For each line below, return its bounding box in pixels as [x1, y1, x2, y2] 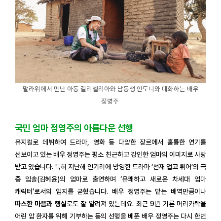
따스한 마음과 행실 [15, 200, 67, 208]
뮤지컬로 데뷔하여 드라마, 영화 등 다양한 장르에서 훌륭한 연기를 [15, 138, 206, 147]
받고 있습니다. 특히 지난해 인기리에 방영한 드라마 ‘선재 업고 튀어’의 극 [15, 163, 206, 171]
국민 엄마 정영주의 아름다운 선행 [15, 122, 133, 134]
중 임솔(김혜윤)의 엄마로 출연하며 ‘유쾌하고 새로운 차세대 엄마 [15, 175, 206, 184]
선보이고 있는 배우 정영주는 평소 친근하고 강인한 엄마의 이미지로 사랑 [15, 150, 206, 159]
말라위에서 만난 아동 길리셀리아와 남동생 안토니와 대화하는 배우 [22, 85, 199, 93]
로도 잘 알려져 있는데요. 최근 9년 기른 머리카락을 [66, 200, 207, 208]
